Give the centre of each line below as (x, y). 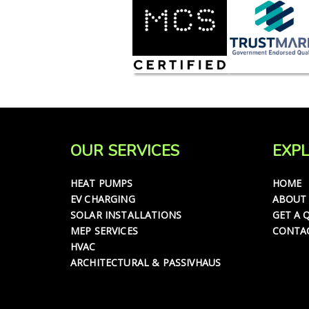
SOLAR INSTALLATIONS (126, 215)
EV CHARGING (103, 199)
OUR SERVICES (125, 151)
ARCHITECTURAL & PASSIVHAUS (146, 262)
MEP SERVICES (104, 230)
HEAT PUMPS (102, 183)
